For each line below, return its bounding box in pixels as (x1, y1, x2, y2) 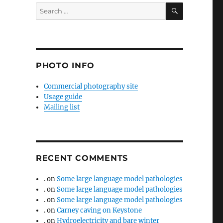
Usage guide (44, 92, 83, 101)
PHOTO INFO (35, 60, 95, 70)
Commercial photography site (44, 82, 138, 91)
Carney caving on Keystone (57, 206, 142, 215)
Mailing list (44, 103, 80, 111)
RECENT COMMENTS (35, 153, 128, 163)
